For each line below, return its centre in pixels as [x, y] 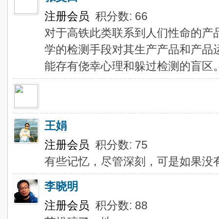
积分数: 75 [119, 145]
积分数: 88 [119, 205]
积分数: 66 [119, 16]
